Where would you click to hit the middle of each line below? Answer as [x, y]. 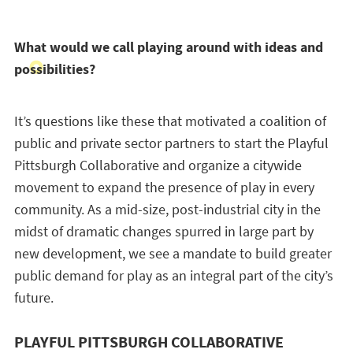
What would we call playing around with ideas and [168, 47]
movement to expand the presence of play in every [164, 187]
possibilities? [54, 69]
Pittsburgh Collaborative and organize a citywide [158, 165]
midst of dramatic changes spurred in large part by [163, 231]
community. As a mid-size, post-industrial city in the [167, 209]
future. [33, 297]
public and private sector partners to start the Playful [171, 143]
